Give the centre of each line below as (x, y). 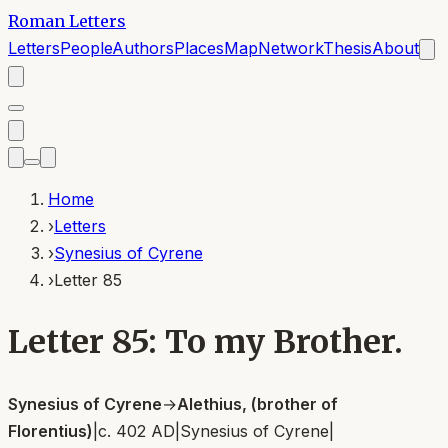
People (86, 48)
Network (290, 48)
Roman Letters (67, 21)
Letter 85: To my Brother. (205, 342)
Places (199, 48)
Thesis (347, 48)
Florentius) (50, 430)
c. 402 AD (136, 430)
